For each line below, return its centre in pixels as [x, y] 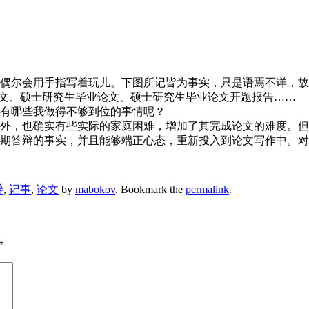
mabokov [95, 190]
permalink [207, 190]
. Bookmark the [150, 190]
